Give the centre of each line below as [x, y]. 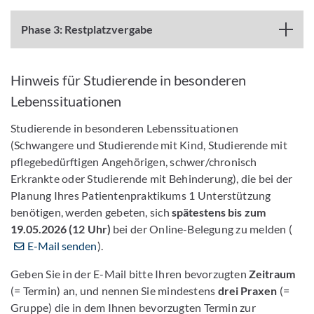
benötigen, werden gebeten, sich [90, 212]
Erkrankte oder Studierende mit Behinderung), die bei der [152, 178]
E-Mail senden [62, 246]
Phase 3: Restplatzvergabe [87, 29]
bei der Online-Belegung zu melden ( [203, 229]
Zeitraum [272, 274]
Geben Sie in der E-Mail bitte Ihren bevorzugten [130, 274]
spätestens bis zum [217, 212]
